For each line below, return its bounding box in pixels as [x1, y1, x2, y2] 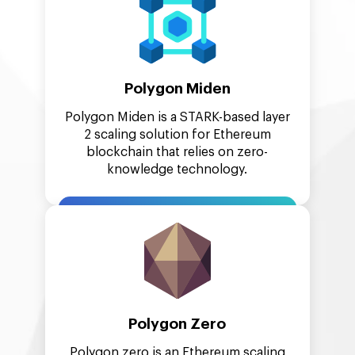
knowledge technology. [107, 163, 248, 177]
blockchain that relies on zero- [86, 146, 269, 159]
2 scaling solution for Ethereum [83, 128, 271, 142]
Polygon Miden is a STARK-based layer [64, 111, 290, 124]
